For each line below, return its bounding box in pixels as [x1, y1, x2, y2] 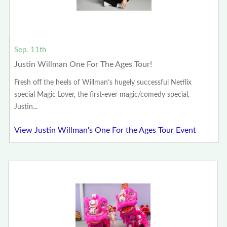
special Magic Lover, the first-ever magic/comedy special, [14, 91, 190, 98]
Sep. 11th [14, 46, 47, 54]
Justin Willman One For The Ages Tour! [14, 60, 153, 68]
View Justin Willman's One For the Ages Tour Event [14, 126, 197, 134]
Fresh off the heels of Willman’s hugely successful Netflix [14, 79, 192, 86]
